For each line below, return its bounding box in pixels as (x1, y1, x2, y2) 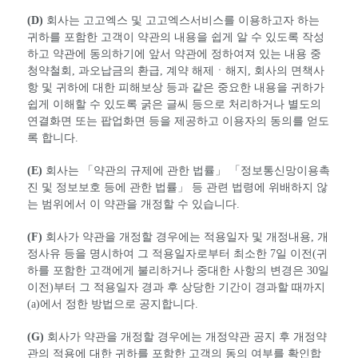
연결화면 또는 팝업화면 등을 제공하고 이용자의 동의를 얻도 (27, 114, 329, 127)
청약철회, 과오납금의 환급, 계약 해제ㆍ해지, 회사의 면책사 (27, 64, 324, 77)
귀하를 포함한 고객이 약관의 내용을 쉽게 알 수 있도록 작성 (27, 30, 324, 43)
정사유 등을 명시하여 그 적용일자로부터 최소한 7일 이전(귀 (27, 247, 328, 260)
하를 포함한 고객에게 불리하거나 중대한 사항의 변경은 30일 (27, 264, 329, 276)
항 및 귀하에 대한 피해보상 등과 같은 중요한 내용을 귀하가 (27, 81, 324, 93)
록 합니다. (27, 131, 78, 144)
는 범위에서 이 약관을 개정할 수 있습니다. (27, 197, 240, 210)
